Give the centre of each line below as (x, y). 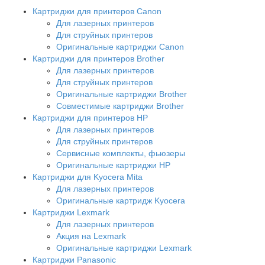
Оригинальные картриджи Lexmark (124, 248)
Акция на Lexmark (91, 236)
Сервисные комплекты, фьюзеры (121, 153)
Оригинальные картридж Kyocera (121, 200)
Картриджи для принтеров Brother (98, 58)
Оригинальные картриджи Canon (120, 46)
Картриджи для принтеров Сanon (97, 11)
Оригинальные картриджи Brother (122, 94)
